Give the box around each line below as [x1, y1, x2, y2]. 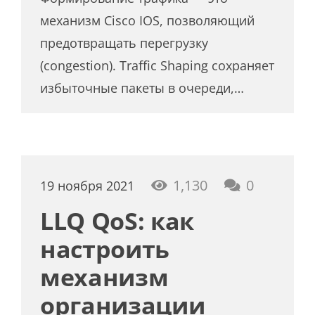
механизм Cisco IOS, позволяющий [40, 12, 255, 30]
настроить [40, 232, 170, 265]
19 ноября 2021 [40, 176, 135, 194]
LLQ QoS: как [40, 204, 195, 237]
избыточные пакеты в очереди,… [40, 79, 245, 97]
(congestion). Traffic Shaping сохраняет [40, 57, 275, 75]
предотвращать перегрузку [40, 34, 209, 52]
